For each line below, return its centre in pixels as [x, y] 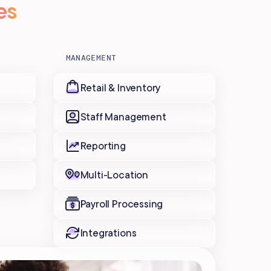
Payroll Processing [122, 200]
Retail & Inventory [120, 84]
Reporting [103, 142]
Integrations [108, 229]
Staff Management [123, 113]
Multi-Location [114, 171]
